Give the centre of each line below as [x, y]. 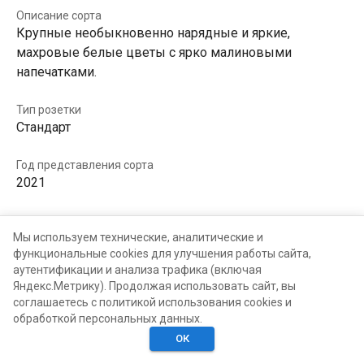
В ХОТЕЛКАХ [167, 221]
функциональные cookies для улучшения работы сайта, [162, 253]
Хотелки [182, 351]
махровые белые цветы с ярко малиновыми [154, 52]
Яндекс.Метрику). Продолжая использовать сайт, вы [154, 286]
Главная [37, 351]
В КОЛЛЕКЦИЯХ [63, 221]
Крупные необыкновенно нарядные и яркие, [153, 33]
